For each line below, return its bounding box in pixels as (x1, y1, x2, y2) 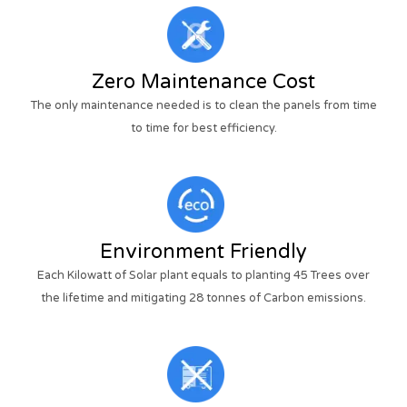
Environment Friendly (100, 239, 307, 263)
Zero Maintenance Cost (92, 69, 315, 94)
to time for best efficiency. (130, 120, 277, 135)
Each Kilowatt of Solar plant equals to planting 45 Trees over (37, 267, 370, 283)
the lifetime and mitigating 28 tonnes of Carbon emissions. (41, 290, 366, 305)
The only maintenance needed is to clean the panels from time (30, 97, 377, 113)
